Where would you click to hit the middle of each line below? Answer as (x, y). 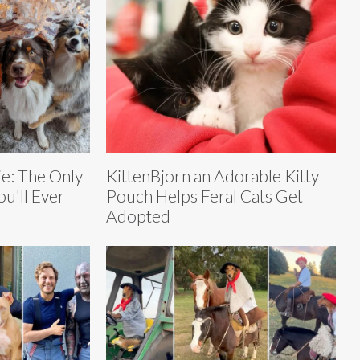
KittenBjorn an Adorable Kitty (213, 175)
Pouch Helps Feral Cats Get (205, 195)
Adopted (138, 215)
